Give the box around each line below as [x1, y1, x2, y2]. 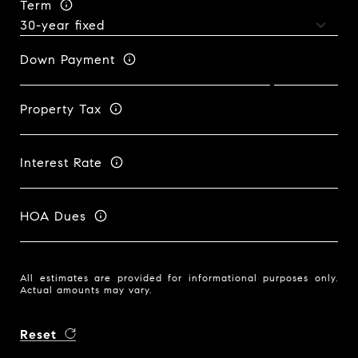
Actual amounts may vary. [20, 284, 152, 296]
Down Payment [20, 51, 115, 67]
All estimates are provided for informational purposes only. [20, 272, 338, 284]
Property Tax [20, 101, 101, 117]
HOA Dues [20, 208, 86, 224]
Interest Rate [20, 154, 102, 170]
